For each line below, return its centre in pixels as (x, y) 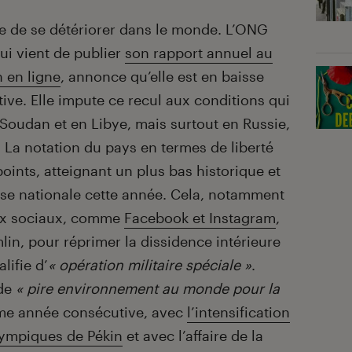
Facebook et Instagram (200, 218)
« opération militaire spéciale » (150, 265)
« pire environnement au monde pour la (148, 289)
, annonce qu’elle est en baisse (162, 77)
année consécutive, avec (101, 312)
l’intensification (238, 312)
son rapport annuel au (199, 53)
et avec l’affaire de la (193, 336)
